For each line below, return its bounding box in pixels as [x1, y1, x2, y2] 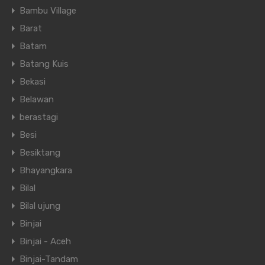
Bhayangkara [20, 165, 72, 176]
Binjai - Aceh [20, 236, 71, 247]
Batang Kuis [20, 59, 69, 70]
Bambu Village [20, 5, 76, 17]
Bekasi [20, 76, 46, 88]
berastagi [20, 112, 58, 123]
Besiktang [20, 147, 60, 159]
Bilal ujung [20, 201, 60, 212]
